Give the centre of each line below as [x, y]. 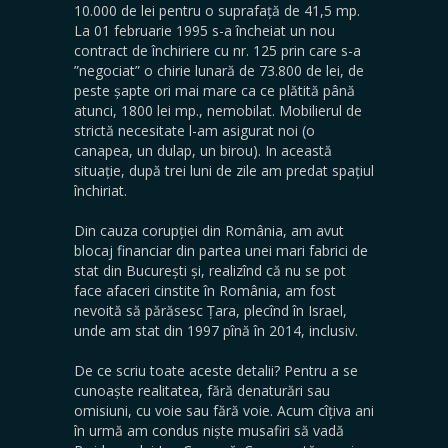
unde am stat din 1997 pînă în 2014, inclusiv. [216, 330]
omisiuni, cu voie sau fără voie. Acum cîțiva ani [224, 410]
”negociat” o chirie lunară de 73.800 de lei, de [219, 70]
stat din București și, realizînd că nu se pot [210, 270]
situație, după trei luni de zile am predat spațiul [224, 170]
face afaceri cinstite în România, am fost [205, 290]
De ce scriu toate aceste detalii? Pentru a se [216, 370]
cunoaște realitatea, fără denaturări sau [202, 390]
